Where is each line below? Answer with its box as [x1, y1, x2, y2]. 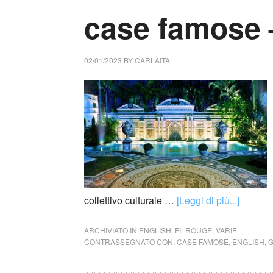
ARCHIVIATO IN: [84, 225, 139, 235]
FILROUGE [175, 225, 212, 235]
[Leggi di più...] [177, 193, 239, 207]
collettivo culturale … [84, 193, 177, 207]
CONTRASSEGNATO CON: [84, 236, 177, 247]
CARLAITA [135, 55, 170, 65]
